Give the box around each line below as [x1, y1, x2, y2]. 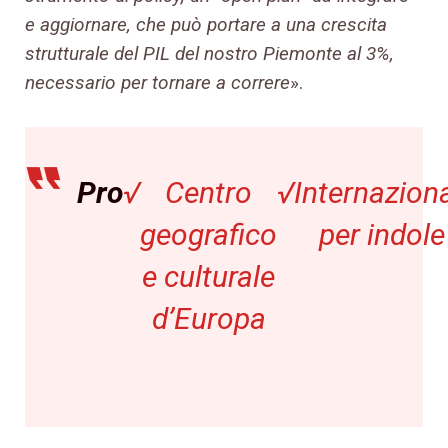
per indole [318, 217, 445, 253]
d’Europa [151, 301, 266, 337]
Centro [165, 175, 252, 211]
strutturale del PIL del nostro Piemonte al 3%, [25, 42, 394, 66]
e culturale [142, 259, 275, 295]
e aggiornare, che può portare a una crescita [25, 13, 387, 37]
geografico [140, 217, 277, 253]
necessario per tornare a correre [25, 71, 290, 95]
